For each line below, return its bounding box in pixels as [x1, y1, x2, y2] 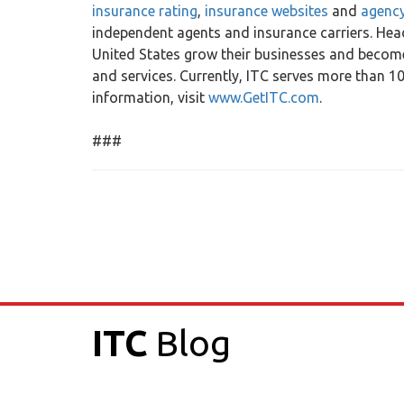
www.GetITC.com [208, 89, 319, 106]
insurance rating [92, 3, 197, 19]
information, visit [92, 89, 208, 106]
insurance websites [205, 3, 328, 19]
